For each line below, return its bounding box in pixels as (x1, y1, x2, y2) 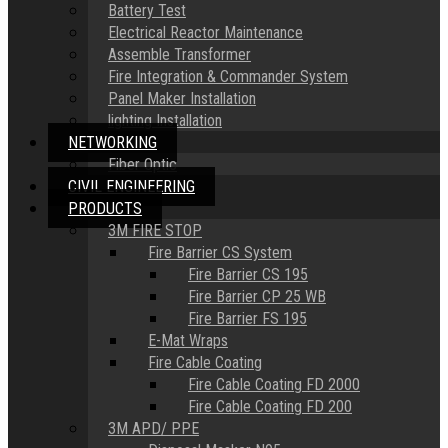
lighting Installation (108, 111, 222, 130)
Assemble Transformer (108, 45, 251, 64)
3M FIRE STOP (108, 221, 202, 240)
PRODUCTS (68, 199, 142, 218)
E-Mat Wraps (148, 331, 228, 350)
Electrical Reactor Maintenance (108, 23, 303, 42)
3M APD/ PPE (108, 419, 199, 438)
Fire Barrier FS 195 (188, 309, 307, 328)
